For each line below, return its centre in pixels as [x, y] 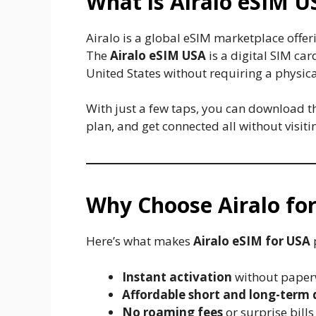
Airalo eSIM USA [158, 55]
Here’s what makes [140, 241]
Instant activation [177, 276]
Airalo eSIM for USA [252, 241]
